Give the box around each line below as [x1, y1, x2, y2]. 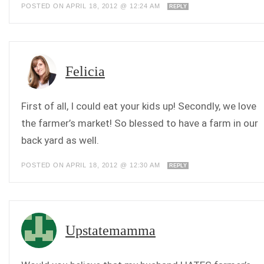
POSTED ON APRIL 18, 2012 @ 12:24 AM [21, 2, 163, 9]
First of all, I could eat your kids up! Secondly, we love [21, 100, 256, 112]
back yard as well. [21, 134, 99, 146]
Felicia [65, 64, 105, 79]
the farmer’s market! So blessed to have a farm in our [21, 117, 258, 129]
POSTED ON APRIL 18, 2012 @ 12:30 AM [21, 161, 163, 169]
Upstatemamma [65, 223, 156, 238]
